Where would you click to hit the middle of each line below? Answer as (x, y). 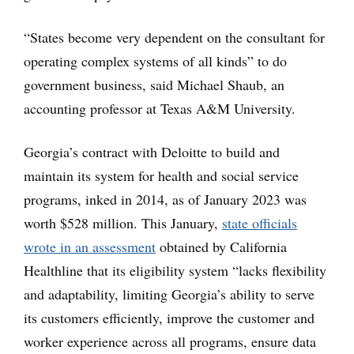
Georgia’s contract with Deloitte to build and (152, 152)
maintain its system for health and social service (161, 175)
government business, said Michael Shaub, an (154, 85)
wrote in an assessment (90, 247)
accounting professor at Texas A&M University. (160, 108)
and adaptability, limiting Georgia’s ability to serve (169, 294)
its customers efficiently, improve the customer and (169, 318)
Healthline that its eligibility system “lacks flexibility (175, 270)
